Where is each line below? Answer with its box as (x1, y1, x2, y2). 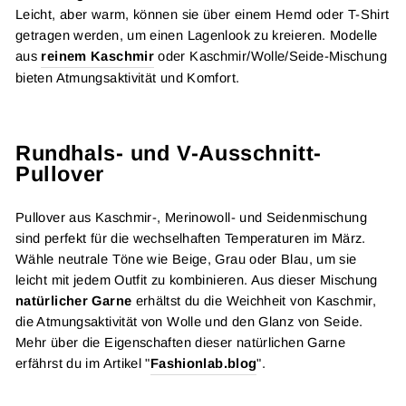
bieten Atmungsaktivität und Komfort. (15, 71, 240, 85)
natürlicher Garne (15, 294, 132, 308)
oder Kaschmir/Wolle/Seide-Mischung (154, 49, 387, 63)
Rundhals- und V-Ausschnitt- (15, 141, 322, 165)
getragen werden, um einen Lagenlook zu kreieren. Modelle (15, 28, 378, 43)
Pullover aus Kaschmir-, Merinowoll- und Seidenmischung (15, 210, 367, 225)
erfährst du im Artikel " (15, 356, 150, 371)
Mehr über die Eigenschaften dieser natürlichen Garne (15, 335, 346, 350)
